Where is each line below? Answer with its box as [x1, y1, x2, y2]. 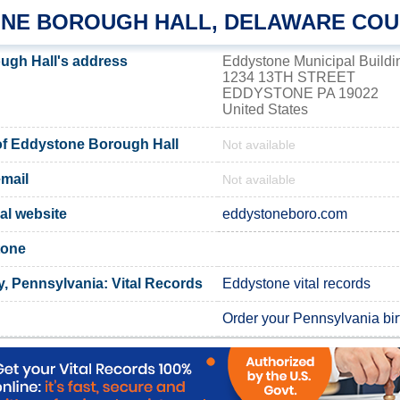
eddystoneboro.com [222, 205, 347, 221]
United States [222, 101, 308, 117]
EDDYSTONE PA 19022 [222, 85, 379, 101]
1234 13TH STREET [222, 69, 355, 85]
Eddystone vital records [222, 275, 371, 291]
